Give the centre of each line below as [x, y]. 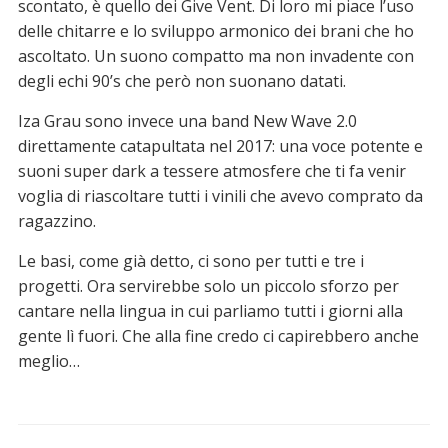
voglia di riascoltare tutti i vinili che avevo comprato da [220, 196]
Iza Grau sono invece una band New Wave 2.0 [187, 121]
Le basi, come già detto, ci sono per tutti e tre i [190, 261]
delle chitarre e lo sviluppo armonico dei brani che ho [215, 31]
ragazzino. [56, 221]
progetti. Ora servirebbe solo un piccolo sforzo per [208, 286]
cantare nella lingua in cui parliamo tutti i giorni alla [210, 311]
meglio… [48, 361]
